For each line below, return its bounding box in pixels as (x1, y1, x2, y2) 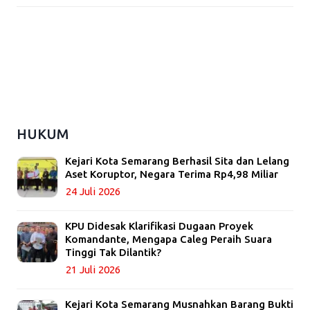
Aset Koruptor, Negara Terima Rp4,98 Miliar (65, 168, 278, 181)
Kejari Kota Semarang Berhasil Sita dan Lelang (65, 155, 289, 167)
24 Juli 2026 (66, 185, 120, 198)
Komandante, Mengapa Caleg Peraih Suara (65, 233, 272, 246)
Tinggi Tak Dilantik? (65, 246, 161, 259)
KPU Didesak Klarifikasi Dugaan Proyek (65, 220, 253, 232)
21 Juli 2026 (66, 264, 120, 276)
